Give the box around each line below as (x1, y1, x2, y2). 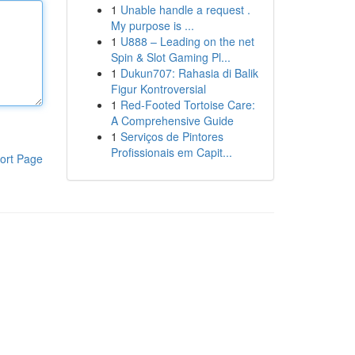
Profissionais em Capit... (110, 144, 232, 160)
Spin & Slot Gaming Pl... (110, 49, 231, 65)
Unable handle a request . (120, 2, 250, 17)
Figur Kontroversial (110, 81, 206, 97)
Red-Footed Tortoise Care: (120, 97, 255, 113)
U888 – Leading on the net (120, 33, 254, 49)
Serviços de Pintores (120, 128, 223, 144)
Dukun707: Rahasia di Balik (120, 65, 258, 81)
